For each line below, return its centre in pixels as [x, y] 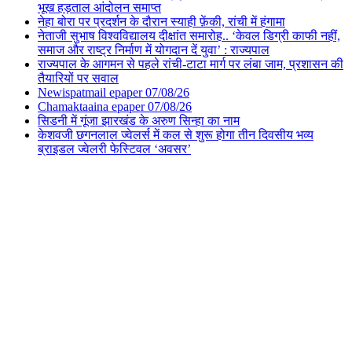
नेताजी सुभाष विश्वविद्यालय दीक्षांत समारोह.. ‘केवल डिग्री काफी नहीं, [189, 36]
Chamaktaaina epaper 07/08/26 [115, 107]
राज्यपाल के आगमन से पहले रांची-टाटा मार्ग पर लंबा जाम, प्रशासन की [191, 64]
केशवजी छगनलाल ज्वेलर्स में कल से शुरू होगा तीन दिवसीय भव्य [176, 135]
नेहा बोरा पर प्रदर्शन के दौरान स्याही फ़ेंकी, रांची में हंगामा [161, 22]
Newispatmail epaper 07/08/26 [114, 93]
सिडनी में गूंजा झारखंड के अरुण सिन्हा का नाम [139, 121]
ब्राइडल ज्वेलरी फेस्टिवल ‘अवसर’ [114, 149]
